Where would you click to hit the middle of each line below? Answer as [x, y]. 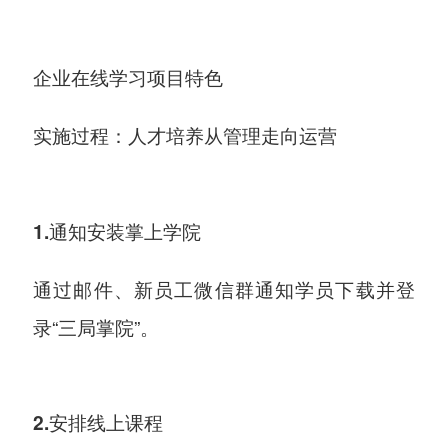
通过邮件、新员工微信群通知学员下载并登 [224, 288]
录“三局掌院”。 [96, 326]
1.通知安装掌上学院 [117, 231]
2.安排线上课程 [98, 423]
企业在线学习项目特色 [128, 77]
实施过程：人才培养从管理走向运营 [185, 135]
